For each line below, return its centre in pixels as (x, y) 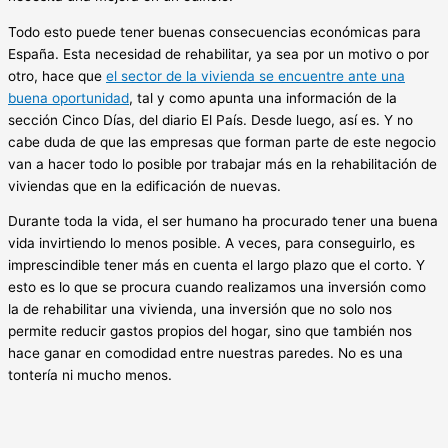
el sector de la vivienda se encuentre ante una (255, 75)
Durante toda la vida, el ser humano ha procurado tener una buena (223, 221)
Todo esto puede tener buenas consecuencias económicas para (214, 31)
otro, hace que (57, 75)
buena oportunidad (68, 97)
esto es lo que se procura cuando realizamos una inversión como (217, 287)
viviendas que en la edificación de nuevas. (144, 185)
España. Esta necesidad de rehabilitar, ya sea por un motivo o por (218, 53)
